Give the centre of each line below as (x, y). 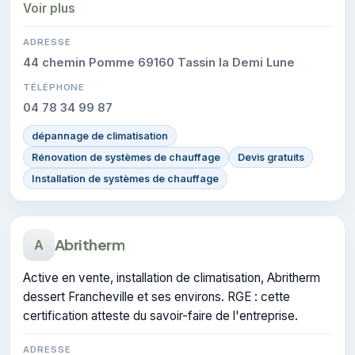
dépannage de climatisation (100, 136)
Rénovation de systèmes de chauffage (126, 157)
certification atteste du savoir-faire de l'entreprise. (160, 315)
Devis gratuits (271, 157)
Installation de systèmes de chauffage (125, 178)
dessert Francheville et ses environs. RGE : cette (157, 296)
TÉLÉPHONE (54, 87)
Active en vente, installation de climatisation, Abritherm (172, 277)
